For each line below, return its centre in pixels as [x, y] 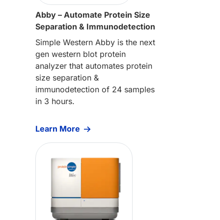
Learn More [58, 128]
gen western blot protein [81, 54]
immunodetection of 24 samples [95, 89]
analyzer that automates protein [94, 66]
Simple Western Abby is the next [95, 42]
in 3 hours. [55, 101]
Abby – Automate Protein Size [93, 14]
